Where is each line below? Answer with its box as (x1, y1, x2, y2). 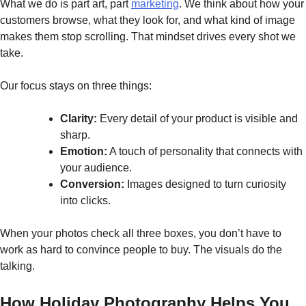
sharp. (60, 129, 90, 141)
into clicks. (60, 195, 111, 207)
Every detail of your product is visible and (97, 113, 298, 125)
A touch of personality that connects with (107, 145, 303, 158)
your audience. (60, 162, 132, 174)
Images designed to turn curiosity (124, 178, 286, 191)
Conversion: (60, 178, 124, 191)
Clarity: (60, 113, 97, 125)
